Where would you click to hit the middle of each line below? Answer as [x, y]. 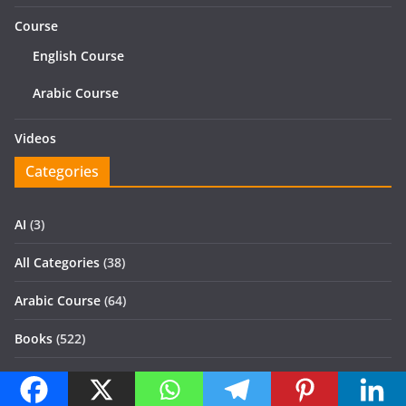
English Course [78, 56]
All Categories [57, 263]
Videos [35, 139]
